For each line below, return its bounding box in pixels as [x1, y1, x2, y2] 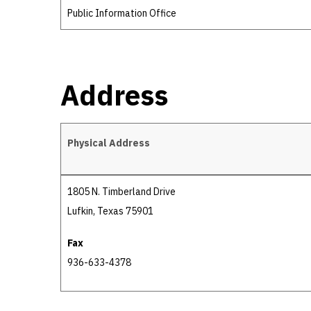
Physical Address [67, 136, 150, 149]
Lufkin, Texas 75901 [67, 205, 153, 217]
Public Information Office [67, 7, 176, 19]
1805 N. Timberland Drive [67, 185, 176, 198]
